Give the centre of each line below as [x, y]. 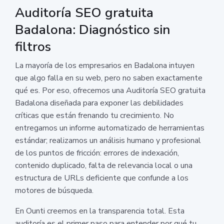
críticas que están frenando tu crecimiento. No [94, 115]
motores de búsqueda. [54, 190]
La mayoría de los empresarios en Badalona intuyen [105, 65]
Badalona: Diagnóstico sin [92, 29]
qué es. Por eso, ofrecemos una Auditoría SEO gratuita [110, 90]
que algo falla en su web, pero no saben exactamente [109, 78]
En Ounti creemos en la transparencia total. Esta [100, 211]
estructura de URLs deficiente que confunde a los [102, 178]
